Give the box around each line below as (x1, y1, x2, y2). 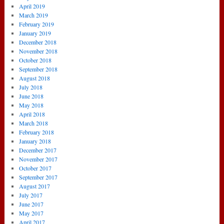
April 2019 (19, 2, 45, 10)
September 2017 (19, 173, 57, 181)
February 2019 (19, 20, 54, 28)
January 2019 (19, 29, 51, 37)
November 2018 (19, 47, 57, 55)
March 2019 (19, 11, 48, 19)
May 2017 (19, 209, 43, 217)
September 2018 (19, 65, 57, 73)
